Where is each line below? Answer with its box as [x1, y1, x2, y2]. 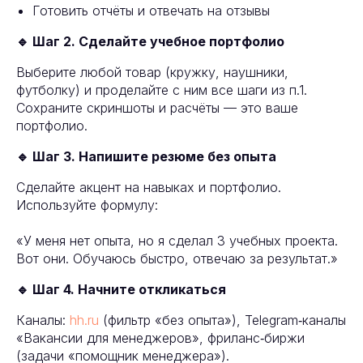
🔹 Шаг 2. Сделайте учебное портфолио [16, 33, 284, 50]
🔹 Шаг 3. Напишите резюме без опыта [16, 148, 276, 165]
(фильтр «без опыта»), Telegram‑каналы [99, 312, 346, 329]
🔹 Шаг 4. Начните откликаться [16, 281, 226, 298]
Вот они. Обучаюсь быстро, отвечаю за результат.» [16, 250, 338, 267]
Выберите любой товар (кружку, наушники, [16, 64, 288, 81]
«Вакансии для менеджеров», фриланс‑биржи [16, 330, 305, 347]
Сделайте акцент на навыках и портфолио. [16, 179, 281, 196]
